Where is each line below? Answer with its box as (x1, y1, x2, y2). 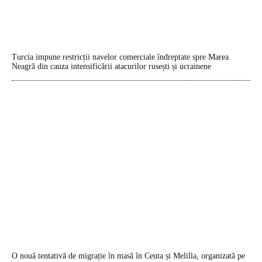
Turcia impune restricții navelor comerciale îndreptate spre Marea (12, 52, 229, 61)
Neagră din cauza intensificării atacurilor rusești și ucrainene (12, 61, 211, 71)
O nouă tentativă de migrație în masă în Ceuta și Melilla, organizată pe (12, 251, 245, 260)
